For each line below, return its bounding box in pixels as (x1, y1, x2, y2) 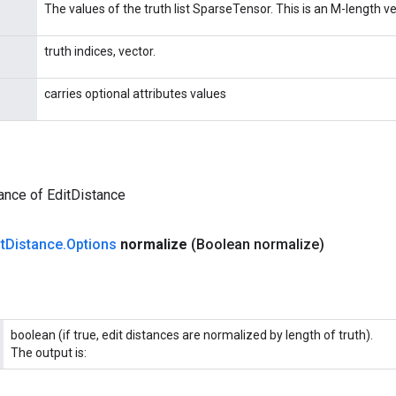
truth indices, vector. (44, 44, 156, 58)
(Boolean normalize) (191, 236, 324, 253)
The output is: (11, 346, 87, 360)
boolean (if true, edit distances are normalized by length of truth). (11, 328, 373, 342)
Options (66, 236, 117, 253)
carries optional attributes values (44, 87, 226, 101)
